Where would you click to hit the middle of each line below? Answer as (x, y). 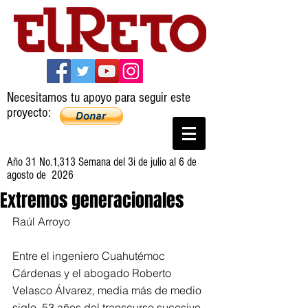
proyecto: (29, 113)
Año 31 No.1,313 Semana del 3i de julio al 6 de (102, 162)
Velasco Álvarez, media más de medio (108, 290)
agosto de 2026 (40, 175)
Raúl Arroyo (41, 221)
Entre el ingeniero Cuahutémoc (90, 256)
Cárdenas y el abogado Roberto (93, 273)
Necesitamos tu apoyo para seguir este (99, 98)
